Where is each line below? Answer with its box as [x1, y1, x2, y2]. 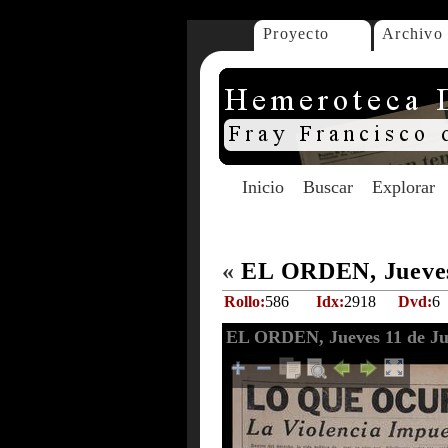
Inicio [242, 177, 284, 197]
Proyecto [263, 25, 330, 42]
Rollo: [224, 293, 265, 310]
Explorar [372, 177, 435, 197]
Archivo [382, 25, 443, 42]
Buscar [303, 177, 353, 197]
